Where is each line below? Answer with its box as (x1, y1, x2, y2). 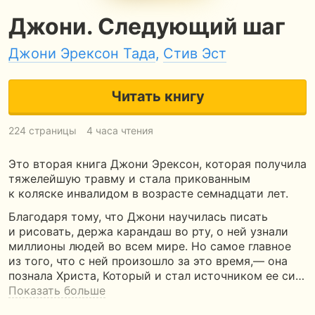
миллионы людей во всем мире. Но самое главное (8, 239, 291, 253)
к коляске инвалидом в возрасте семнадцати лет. (8, 186, 288, 200)
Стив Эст (163, 45, 226, 62)
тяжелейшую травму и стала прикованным (8, 172, 250, 186)
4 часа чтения (86, 124, 153, 136)
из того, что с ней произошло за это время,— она (8, 254, 288, 268)
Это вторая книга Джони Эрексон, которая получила (8, 157, 307, 171)
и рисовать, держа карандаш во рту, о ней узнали (8, 224, 288, 238)
